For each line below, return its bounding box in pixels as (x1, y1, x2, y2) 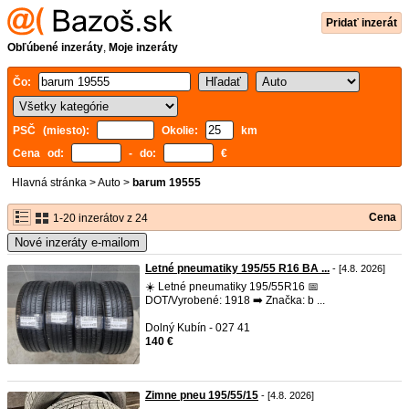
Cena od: (13, 147, 71, 160)
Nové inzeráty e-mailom (15, 236, 140, 249)
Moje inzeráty (109, 41, 178, 54)
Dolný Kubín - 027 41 (145, 321, 250, 334)
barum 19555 (132, 176, 201, 189)
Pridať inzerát (326, 16, 397, 29)
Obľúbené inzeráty (7, 41, 103, 54)
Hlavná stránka (12, 176, 87, 189)
